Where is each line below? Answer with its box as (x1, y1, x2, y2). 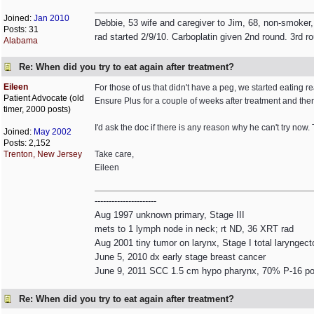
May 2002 (34, 127, 71, 137)
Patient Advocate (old (4, 93, 84, 103)
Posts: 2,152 (4, 138, 50, 148)
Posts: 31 (4, 25, 39, 34)
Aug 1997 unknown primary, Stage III (95, 210, 245, 220)
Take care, (95, 149, 134, 159)
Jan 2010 (34, 13, 69, 23)
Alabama (4, 36, 38, 46)
